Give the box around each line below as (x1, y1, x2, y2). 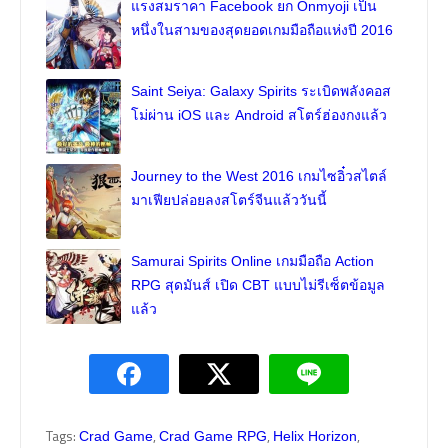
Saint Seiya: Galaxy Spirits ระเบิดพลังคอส (131, 83, 391, 100)
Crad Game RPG (159, 428, 267, 445)
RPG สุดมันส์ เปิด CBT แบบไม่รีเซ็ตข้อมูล (131, 277, 385, 294)
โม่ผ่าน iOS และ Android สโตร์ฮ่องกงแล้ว (131, 107, 387, 124)
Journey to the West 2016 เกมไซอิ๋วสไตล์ (131, 168, 387, 185)
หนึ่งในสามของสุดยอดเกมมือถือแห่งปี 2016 (131, 22, 393, 39)
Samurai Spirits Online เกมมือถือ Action (131, 253, 374, 270)
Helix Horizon (273, 428, 357, 445)
